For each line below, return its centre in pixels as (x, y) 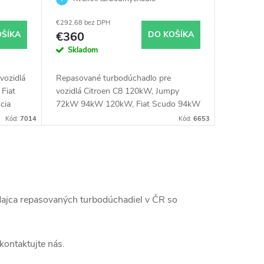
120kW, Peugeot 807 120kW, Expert (123, 117)
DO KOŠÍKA (171, 34)
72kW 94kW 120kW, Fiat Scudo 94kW (128, 104)
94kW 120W (85, 14)
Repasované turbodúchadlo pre (113, 78)
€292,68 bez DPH (83, 23)
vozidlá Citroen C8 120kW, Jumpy (117, 91)
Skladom (82, 50)
